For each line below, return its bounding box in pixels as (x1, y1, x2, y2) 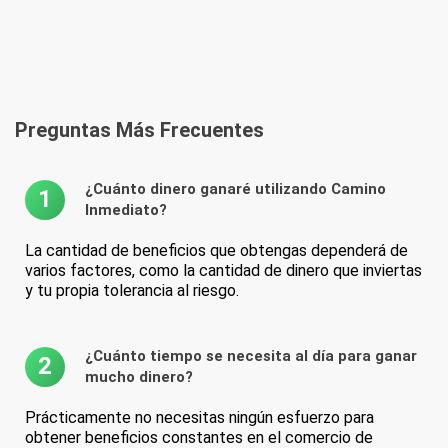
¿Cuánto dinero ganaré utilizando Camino (85, 179, 386, 198)
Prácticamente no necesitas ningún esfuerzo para (25, 407, 374, 427)
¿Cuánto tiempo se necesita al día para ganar (85, 346, 417, 365)
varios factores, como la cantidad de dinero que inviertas (25, 260, 422, 280)
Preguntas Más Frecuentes (15, 117, 264, 142)
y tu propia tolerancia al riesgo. (25, 280, 239, 300)
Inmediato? (85, 200, 167, 219)
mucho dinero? (85, 367, 193, 386)
